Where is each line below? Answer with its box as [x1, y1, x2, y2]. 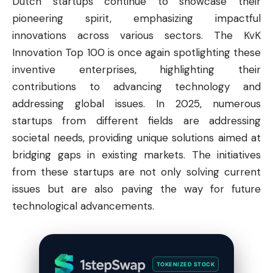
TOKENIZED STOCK [156, 261, 214, 268]
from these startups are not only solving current [12, 165, 261, 179]
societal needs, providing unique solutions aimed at [12, 130, 261, 144]
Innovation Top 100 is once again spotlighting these [12, 45, 261, 59]
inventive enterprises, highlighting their [12, 62, 261, 76]
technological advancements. [12, 199, 154, 213]
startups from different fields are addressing [12, 113, 261, 127]
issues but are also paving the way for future [12, 182, 261, 196]
